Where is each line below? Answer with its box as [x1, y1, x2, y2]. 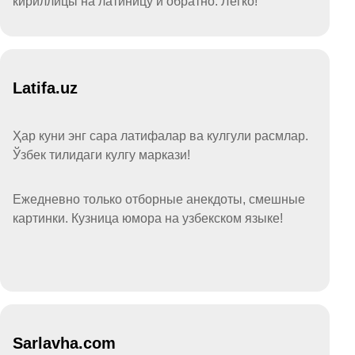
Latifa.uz [13, 79, 78, 97]
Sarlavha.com [13, 334, 116, 353]
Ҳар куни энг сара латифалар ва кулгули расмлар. [13, 129, 308, 143]
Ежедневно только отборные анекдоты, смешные [13, 193, 305, 207]
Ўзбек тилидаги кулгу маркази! [13, 148, 190, 162]
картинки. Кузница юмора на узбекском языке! [13, 212, 283, 226]
